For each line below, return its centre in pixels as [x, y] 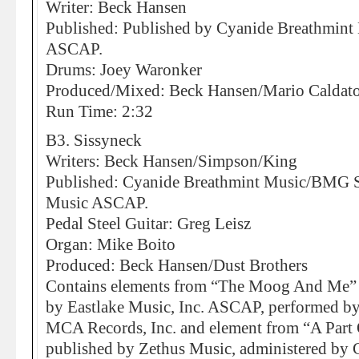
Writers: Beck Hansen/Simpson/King [171, 161]
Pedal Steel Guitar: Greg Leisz [148, 224]
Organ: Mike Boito [111, 244]
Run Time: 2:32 [99, 111]
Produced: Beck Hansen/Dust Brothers [177, 265]
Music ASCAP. [97, 203]
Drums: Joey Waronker [124, 70]
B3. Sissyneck [94, 140]
